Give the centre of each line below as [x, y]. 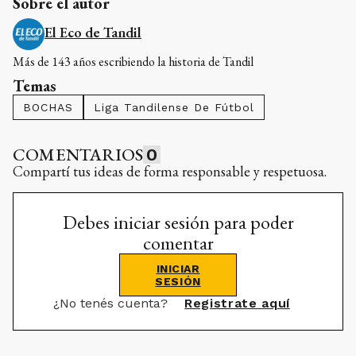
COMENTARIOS [78, 154]
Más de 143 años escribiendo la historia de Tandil [133, 61]
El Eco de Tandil [93, 32]
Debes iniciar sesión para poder [178, 222]
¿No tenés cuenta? [113, 303]
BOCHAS [48, 107]
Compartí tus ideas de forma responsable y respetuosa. [170, 171]
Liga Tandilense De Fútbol [174, 107]
